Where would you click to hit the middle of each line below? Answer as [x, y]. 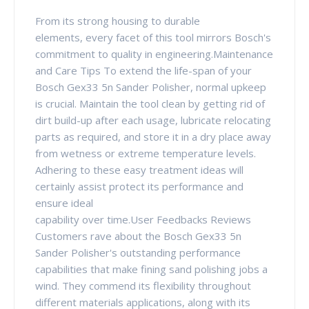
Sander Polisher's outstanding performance [138, 252]
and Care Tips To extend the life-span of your [143, 70]
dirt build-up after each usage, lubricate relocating [153, 120]
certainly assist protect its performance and [139, 186]
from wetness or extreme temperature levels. [146, 153]
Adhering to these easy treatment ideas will [139, 169]
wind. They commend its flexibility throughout [143, 285]
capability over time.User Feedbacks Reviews [143, 219]
